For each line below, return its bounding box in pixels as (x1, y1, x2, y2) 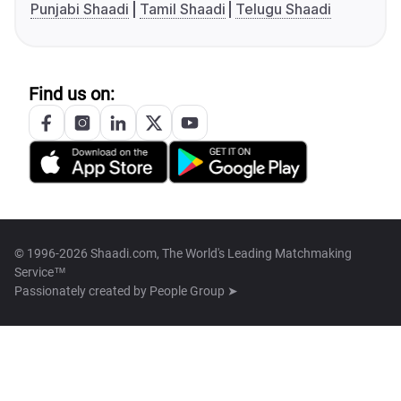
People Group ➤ (149, 284, 238, 299)
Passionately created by (14, 284, 149, 299)
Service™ (14, 265, 66, 280)
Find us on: (29, 83, 115, 106)
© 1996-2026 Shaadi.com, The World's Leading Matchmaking (14, 246, 352, 261)
